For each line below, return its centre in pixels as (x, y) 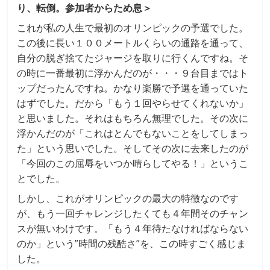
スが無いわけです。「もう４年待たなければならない (133, 228)
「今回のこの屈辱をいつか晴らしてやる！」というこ (133, 163)
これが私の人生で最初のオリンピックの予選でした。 (133, 27)
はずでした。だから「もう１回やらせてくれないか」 (133, 103)
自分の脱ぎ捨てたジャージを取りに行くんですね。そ (133, 58)
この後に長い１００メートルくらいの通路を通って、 (133, 42)
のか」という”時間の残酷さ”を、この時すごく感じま (132, 243)
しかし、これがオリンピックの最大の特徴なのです (128, 198)
